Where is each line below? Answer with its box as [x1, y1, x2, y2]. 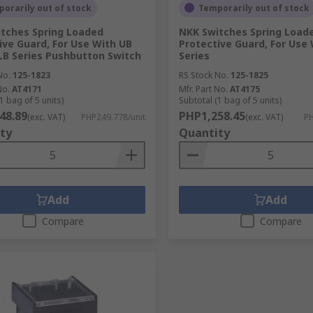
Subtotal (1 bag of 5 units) [178, 94, 282, 106]
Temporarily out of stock [198, 1, 310, 14]
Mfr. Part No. [178, 82, 228, 95]
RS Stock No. [178, 68, 228, 81]
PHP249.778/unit [80, 110, 145, 123]
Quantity [178, 124, 230, 140]
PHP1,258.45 [178, 108, 245, 124]
